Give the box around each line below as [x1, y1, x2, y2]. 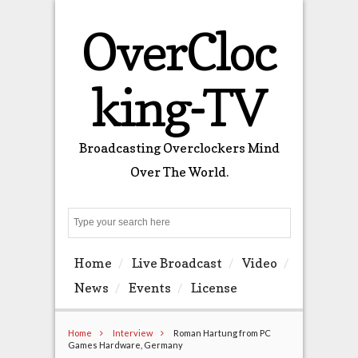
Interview [112, 327, 153, 338]
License [190, 280, 237, 296]
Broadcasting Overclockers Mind [78, 140, 280, 156]
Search [279, 217, 316, 229]
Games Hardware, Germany [67, 339, 183, 350]
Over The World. [129, 164, 229, 180]
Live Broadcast [131, 255, 222, 272]
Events [128, 280, 171, 296]
